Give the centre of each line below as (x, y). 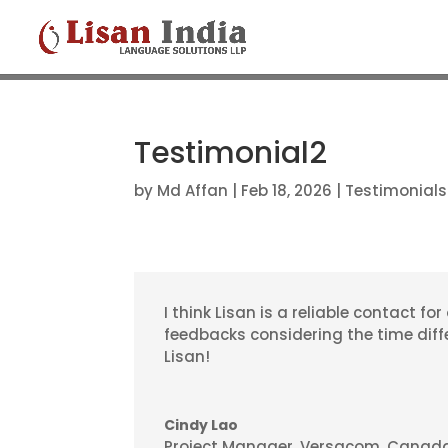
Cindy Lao (201, 425)
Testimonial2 (231, 153)
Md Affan (193, 190)
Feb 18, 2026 (287, 190)
